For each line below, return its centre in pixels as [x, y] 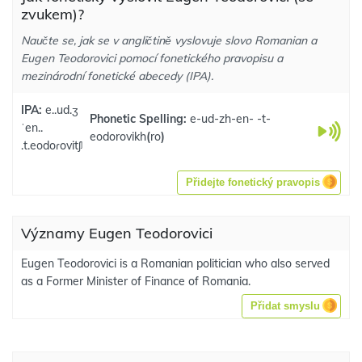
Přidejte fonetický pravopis [253, 182]
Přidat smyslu [285, 306]
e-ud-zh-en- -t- [230, 119]
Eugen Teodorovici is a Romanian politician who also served [175, 263]
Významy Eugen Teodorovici [117, 233]
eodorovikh [118, 137]
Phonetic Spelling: [139, 119]
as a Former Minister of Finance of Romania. [136, 281]
